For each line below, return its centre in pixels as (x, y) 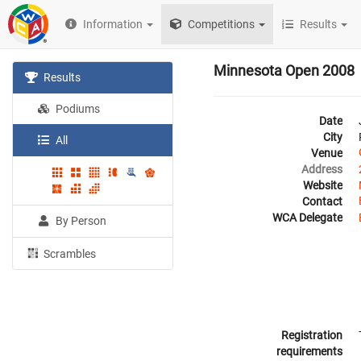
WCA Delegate (307, 218)
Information (113, 24)
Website (323, 185)
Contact (322, 201)
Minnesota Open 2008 (284, 71)
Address (322, 169)
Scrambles (69, 253)
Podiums (77, 109)
